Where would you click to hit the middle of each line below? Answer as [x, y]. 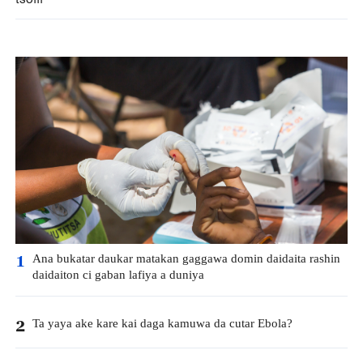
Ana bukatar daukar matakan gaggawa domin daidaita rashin [186, 259]
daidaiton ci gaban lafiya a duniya [118, 275]
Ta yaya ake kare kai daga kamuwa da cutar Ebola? [162, 324]
